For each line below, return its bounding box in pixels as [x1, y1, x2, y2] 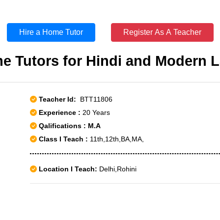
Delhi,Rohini [97, 165, 137, 173]
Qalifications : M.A [37, 122, 101, 130]
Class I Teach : [39, 135, 88, 143]
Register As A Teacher [123, 28, 201, 36]
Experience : [39, 109, 82, 116]
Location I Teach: [39, 165, 97, 173]
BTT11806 [76, 95, 112, 103]
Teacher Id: [39, 95, 76, 103]
